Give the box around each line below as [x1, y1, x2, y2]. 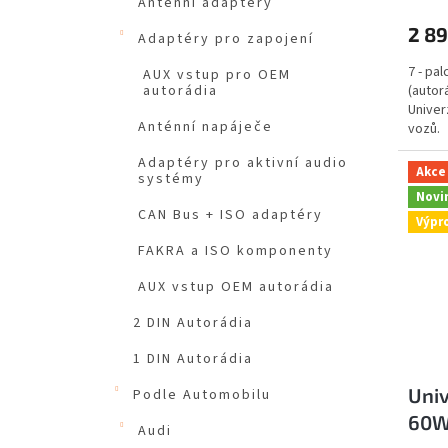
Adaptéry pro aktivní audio [138, 153, 348, 174]
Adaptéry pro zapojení [138, 29, 314, 50]
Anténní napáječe [138, 117, 273, 138]
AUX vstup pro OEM [143, 65, 291, 86]
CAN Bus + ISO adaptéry [138, 205, 323, 226]
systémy [138, 169, 204, 190]
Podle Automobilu [133, 385, 271, 406]
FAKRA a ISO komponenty [138, 241, 333, 262]
